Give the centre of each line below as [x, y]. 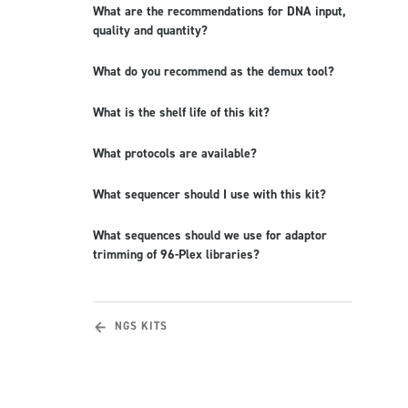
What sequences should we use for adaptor [210, 236]
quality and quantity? [150, 31]
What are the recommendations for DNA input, [219, 12]
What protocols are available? [175, 154]
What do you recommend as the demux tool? [214, 72]
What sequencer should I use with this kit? [209, 195]
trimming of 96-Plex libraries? [176, 255]
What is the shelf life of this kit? [181, 113]
